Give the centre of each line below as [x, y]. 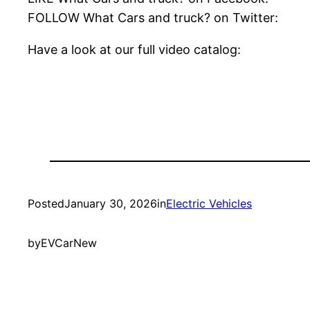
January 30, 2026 [111, 204]
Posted [46, 204]
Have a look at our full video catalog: [134, 50]
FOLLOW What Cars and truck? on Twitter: [153, 18]
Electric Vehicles [209, 204]
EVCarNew [69, 243]
